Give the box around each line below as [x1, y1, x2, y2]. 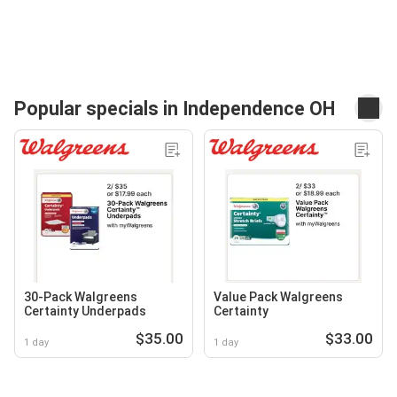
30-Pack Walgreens [24, 290, 137, 304]
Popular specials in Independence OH [14, 97, 335, 120]
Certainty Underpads [24, 304, 146, 318]
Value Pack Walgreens [214, 290, 343, 304]
